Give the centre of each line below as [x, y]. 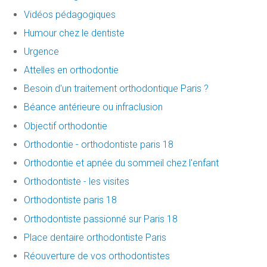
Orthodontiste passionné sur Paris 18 [101, 219]
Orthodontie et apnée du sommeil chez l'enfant [121, 163]
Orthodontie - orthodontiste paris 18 [99, 144]
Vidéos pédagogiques [70, 14]
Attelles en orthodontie [71, 70]
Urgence [41, 51]
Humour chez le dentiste [74, 33]
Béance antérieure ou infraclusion [93, 107]
